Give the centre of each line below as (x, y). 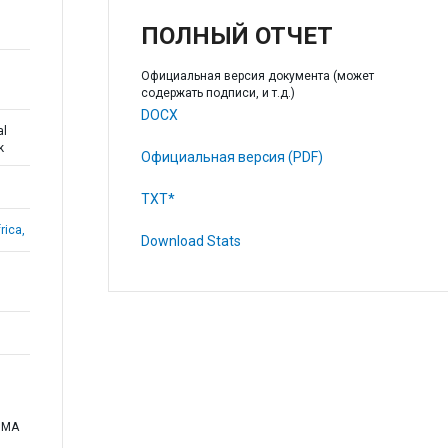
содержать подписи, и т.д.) (217, 93)
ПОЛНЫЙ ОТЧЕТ (236, 36)
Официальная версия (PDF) (231, 157)
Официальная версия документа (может (257, 76)
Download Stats (190, 241)
